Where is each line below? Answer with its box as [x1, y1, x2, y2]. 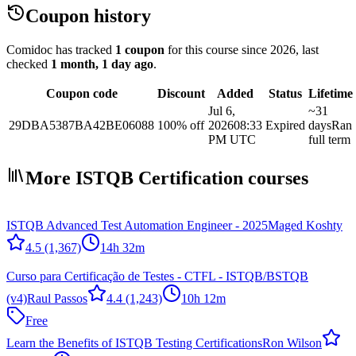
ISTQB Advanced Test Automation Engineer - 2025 [6, 219, 268, 233]
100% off [157, 118, 204, 132]
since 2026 [238, 42, 296, 56]
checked [6, 56, 51, 71]
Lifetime [308, 86, 353, 100]
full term [308, 132, 350, 146]
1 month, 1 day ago [51, 56, 153, 71]
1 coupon [115, 42, 164, 56]
